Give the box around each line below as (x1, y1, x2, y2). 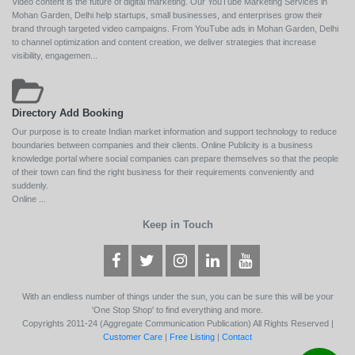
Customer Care (103, 331, 162, 342)
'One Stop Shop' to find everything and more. (92, 304, 263, 315)
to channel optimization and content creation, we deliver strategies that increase (12, 36, 316, 47)
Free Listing (170, 331, 215, 342)
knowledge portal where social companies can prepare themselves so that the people (12, 153, 338, 163)
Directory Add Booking (12, 106, 124, 119)
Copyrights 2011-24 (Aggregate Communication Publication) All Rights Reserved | (21, 318, 334, 328)
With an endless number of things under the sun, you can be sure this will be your (21, 291, 334, 301)
